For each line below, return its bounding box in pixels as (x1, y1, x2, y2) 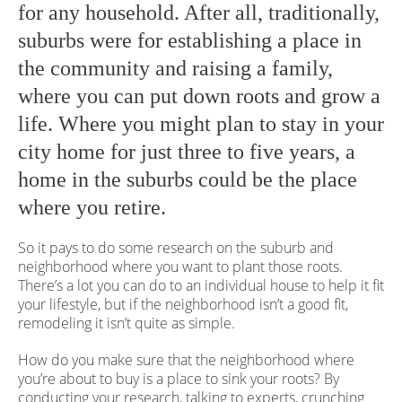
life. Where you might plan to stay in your (17, 111, 384, 135)
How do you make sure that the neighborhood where (17, 350, 354, 371)
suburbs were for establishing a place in (17, 28, 362, 52)
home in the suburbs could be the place (17, 167, 357, 191)
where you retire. (17, 195, 171, 219)
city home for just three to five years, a (17, 139, 355, 163)
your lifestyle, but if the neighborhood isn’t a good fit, (17, 294, 348, 315)
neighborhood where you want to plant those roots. (17, 257, 343, 277)
